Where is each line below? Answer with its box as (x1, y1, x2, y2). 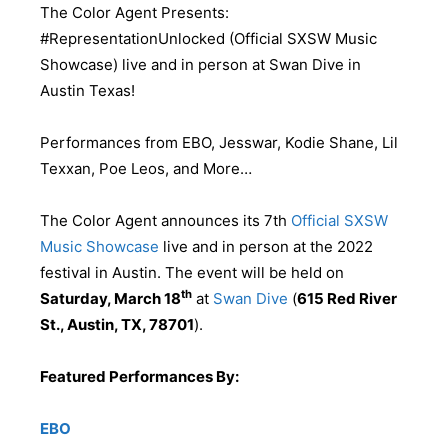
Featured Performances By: (40, 366, 239, 386)
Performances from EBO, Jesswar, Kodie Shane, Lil (40, 132, 398, 152)
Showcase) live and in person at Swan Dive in (40, 54, 361, 74)
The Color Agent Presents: (40, 2, 229, 22)
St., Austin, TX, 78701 (40, 314, 194, 334)
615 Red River (297, 288, 397, 308)
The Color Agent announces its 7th (40, 210, 291, 230)
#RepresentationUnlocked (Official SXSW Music (40, 28, 377, 48)
